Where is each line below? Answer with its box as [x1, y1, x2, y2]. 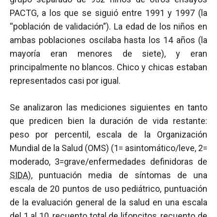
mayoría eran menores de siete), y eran [10, 48, 207, 59]
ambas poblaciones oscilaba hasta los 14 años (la [10, 35, 207, 45]
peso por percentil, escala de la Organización [10, 129, 207, 139]
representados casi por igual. [10, 76, 121, 86]
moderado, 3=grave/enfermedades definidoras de [10, 156, 207, 167]
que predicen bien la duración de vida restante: [10, 116, 207, 126]
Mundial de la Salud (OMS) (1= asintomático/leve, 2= [10, 143, 207, 153]
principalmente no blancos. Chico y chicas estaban [10, 62, 207, 72]
